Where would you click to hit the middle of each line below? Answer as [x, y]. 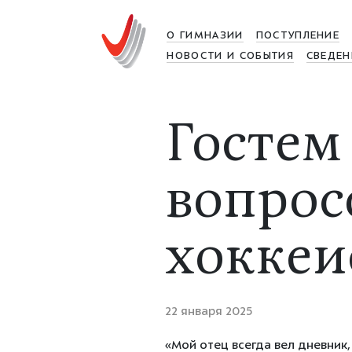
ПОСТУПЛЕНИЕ [298, 36]
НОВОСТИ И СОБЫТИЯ [230, 57]
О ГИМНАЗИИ [205, 36]
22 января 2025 [208, 312]
